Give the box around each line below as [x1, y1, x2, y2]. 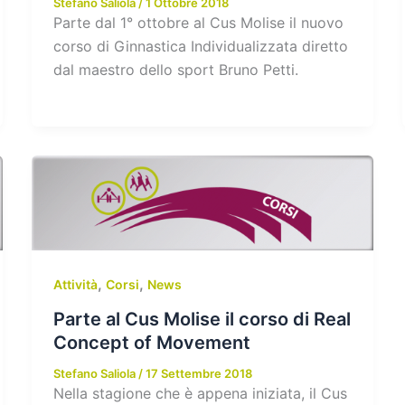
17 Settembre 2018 [145, 365, 252, 381]
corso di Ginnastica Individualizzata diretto [52, 36, 348, 55]
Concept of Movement [52, 331, 250, 353]
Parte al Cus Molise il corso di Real [52, 307, 351, 330]
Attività [52, 276, 98, 292]
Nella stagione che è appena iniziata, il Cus [52, 383, 347, 402]
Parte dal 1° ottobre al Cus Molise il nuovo [52, 13, 344, 32]
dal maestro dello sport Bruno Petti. [52, 60, 298, 79]
